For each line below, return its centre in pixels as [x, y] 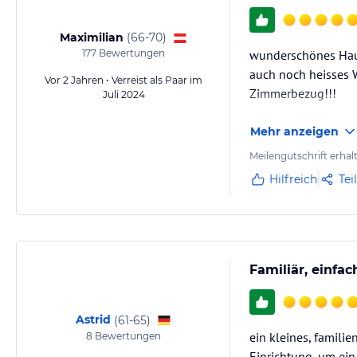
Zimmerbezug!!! [293, 93]
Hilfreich [293, 179]
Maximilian [92, 37]
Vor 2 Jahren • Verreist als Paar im [124, 80]
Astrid [93, 320]
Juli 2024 [124, 94]
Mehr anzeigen [294, 131]
